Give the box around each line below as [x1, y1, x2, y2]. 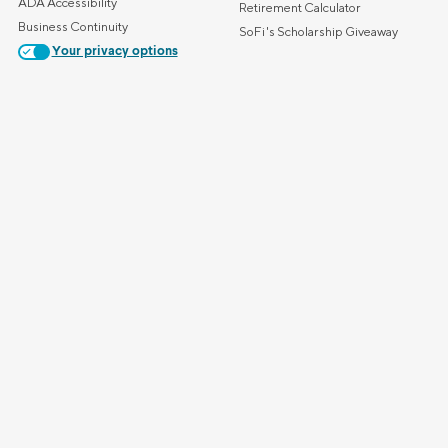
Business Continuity [17, 18, 128, 34]
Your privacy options [51, 44, 178, 58]
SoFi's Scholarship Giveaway [239, 24, 399, 40]
